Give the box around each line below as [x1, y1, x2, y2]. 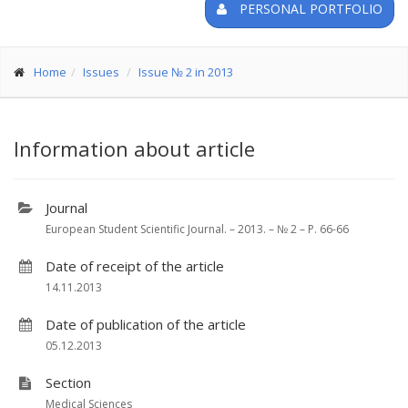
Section [46, 373, 91, 392]
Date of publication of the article [46, 315, 246, 333]
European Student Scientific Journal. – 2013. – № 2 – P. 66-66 [46, 221, 349, 237]
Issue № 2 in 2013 [138, 64, 233, 80]
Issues [83, 64, 119, 80]
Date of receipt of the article [46, 257, 224, 275]
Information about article [14, 135, 255, 162]
